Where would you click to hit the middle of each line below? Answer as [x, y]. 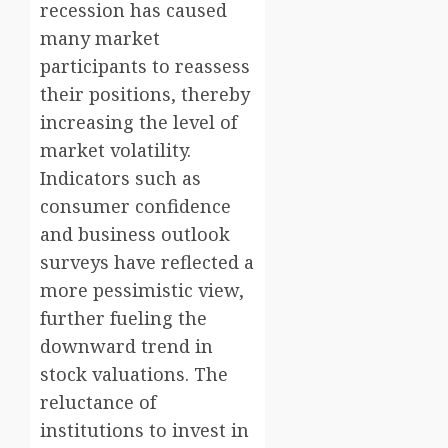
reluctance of [98, 402]
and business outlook [135, 234]
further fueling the [123, 318]
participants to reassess [145, 66]
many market [100, 38]
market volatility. [115, 150]
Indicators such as [120, 178]
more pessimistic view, [142, 290]
